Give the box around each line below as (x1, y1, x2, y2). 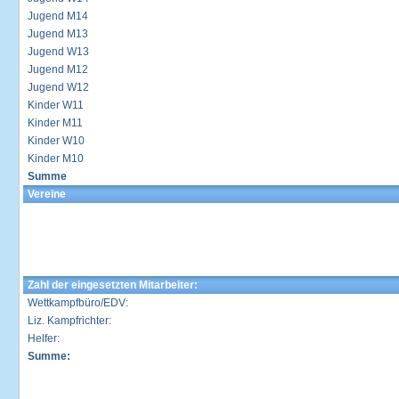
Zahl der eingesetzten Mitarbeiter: (28, 279, 198, 291)
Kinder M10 (28, 152, 84, 165)
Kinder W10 (28, 134, 85, 147)
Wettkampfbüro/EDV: (28, 297, 128, 309)
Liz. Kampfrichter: (28, 314, 111, 327)
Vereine (28, 188, 66, 200)
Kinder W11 (28, 99, 84, 111)
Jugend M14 (28, 10, 88, 22)
